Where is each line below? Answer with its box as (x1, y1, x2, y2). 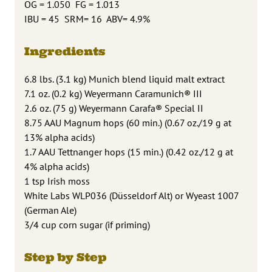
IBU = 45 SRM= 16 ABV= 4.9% (24, 12, 150, 25)
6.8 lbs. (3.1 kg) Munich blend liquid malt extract (24, 72, 225, 85)
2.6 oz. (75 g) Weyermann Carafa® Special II (24, 101, 203, 114)
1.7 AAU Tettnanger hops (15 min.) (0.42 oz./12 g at (24, 145, 233, 158)
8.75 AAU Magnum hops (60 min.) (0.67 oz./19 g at (24, 116, 231, 129)
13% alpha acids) (24, 131, 95, 143)
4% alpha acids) (24, 160, 89, 172)
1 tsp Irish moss (24, 174, 90, 187)
